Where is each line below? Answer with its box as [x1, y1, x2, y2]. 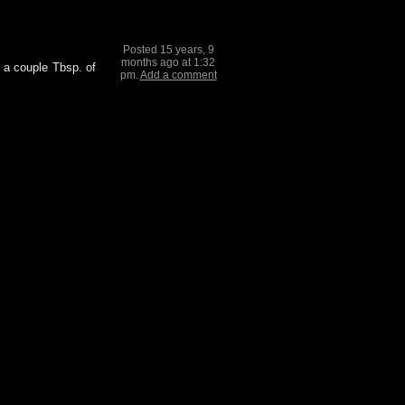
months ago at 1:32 [121, 56, 215, 69]
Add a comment [139, 69, 217, 81]
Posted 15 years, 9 [122, 43, 214, 56]
